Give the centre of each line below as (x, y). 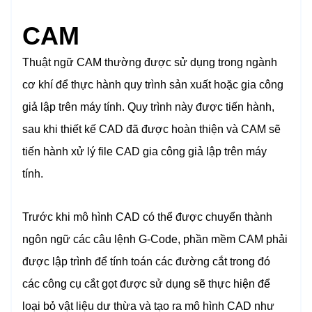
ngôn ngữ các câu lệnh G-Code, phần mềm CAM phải (155, 239)
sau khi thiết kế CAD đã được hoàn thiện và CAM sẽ (151, 129)
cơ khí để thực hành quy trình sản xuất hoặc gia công (153, 84)
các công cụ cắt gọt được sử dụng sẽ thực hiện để (146, 283)
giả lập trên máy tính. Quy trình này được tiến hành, (148, 107)
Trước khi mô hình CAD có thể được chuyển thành (147, 217)
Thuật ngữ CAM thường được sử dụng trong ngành (150, 62)
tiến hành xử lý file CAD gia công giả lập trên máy (145, 151)
